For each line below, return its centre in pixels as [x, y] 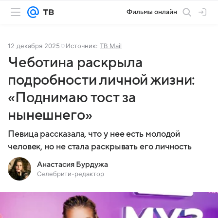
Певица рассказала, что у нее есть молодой [94, 134]
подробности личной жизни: [102, 80]
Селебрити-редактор [71, 174]
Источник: [83, 46]
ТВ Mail [111, 46]
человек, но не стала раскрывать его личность [100, 147]
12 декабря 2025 [34, 46]
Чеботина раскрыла [75, 63]
